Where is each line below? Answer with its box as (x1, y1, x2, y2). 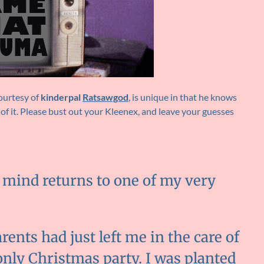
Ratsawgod (82, 91, 128, 103)
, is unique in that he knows (128, 91, 237, 103)
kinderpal (41, 91, 81, 103)
